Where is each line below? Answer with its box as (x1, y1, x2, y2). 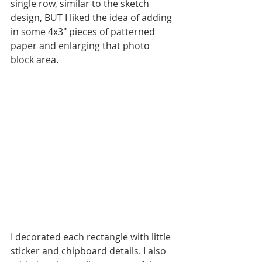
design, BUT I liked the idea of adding (11, 11, 174, 25)
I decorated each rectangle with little (11, 230, 173, 244)
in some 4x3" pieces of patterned (11, 25, 157, 39)
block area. (11, 53, 61, 67)
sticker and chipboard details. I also (11, 244, 168, 258)
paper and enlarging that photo (11, 39, 152, 53)
